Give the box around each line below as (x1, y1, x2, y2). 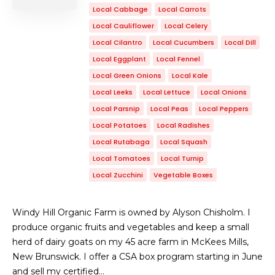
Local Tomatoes (93, 153, 150, 163)
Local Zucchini (93, 170, 143, 180)
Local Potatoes (93, 120, 147, 130)
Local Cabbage (93, 4, 148, 14)
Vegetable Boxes (153, 170, 213, 180)
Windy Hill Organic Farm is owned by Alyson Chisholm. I (12, 207, 250, 218)
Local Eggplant (93, 54, 146, 64)
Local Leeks (93, 87, 133, 97)
